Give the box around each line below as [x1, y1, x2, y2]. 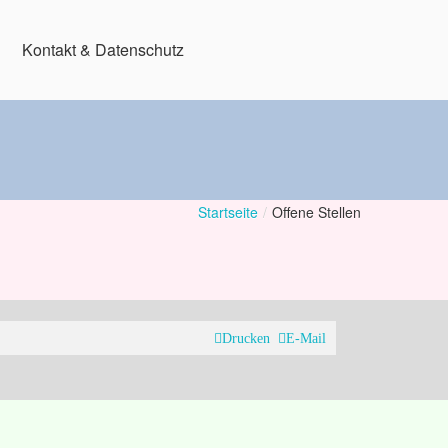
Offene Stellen [272, 202, 361, 222]
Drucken [222, 331, 270, 346]
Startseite [198, 202, 258, 222]
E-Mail [286, 331, 326, 346]
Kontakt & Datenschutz [22, 38, 184, 61]
